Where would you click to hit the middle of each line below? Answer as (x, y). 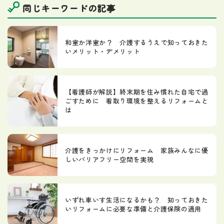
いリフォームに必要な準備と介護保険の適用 (133, 209)
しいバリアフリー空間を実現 (109, 159)
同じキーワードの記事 (69, 8)
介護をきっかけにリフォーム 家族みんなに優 (137, 150)
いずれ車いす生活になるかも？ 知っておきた (137, 200)
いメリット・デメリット (103, 51)
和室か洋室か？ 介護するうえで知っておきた (137, 42)
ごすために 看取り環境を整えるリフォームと (137, 101)
